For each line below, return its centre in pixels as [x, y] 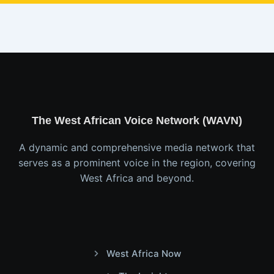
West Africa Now [143, 254]
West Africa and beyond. [137, 178]
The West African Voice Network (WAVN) [137, 120]
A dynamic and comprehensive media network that [137, 147]
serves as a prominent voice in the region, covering [137, 163]
